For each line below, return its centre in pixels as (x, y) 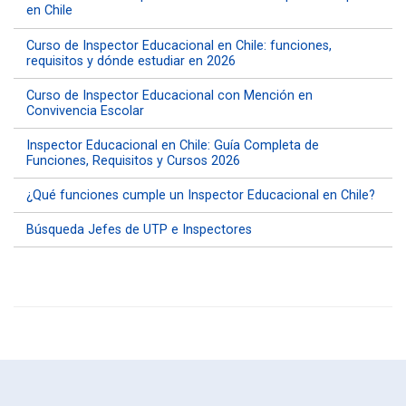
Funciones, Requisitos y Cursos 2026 (134, 160)
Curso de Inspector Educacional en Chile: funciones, (179, 45)
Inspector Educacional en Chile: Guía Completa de (173, 145)
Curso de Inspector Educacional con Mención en (170, 95)
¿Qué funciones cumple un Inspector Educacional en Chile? (201, 196)
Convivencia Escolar (86, 111)
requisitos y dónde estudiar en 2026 (131, 61)
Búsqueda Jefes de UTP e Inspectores (140, 230)
